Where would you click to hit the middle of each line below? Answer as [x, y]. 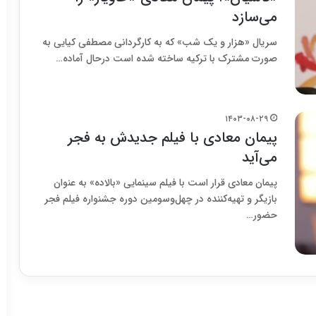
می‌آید [260, 158]
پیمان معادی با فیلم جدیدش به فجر [172, 138]
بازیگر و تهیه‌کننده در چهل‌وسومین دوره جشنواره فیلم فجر [161, 199]
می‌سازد [255, 18]
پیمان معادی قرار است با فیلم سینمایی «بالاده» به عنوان [165, 183]
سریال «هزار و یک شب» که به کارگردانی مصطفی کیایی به [160, 43]
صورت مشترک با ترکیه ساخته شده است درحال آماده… [166, 59]
